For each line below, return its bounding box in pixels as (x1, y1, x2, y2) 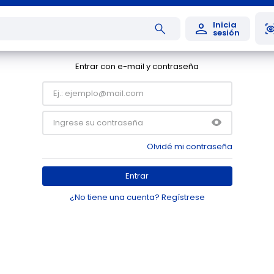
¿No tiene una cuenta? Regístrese (69, 191, 205, 203)
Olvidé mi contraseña (146, 141, 232, 152)
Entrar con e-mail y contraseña (75, 61, 199, 72)
